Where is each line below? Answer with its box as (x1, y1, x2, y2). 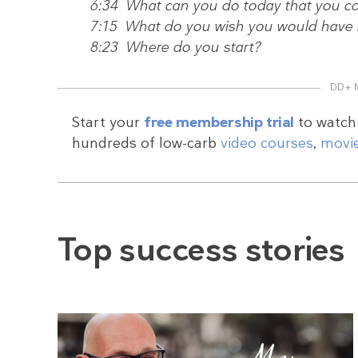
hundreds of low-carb (72, 133, 221, 153)
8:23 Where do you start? (82, 38, 261, 58)
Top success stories (58, 229, 345, 272)
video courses (221, 133, 313, 153)
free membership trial (144, 113, 294, 133)
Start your (72, 113, 144, 133)
